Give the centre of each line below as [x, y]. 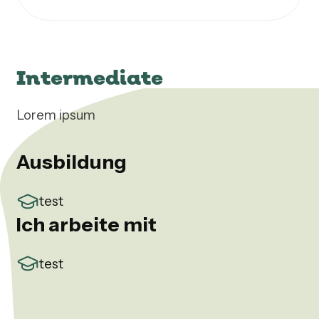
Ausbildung [71, 161]
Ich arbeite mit [86, 224]
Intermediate [89, 77]
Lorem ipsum [56, 115]
